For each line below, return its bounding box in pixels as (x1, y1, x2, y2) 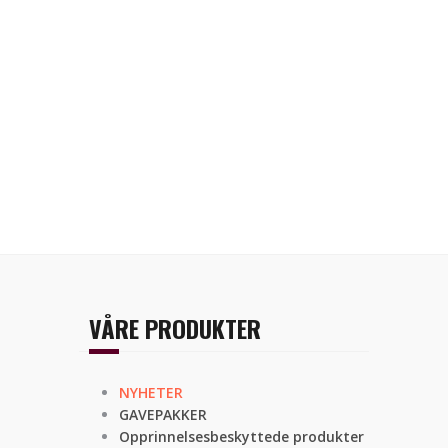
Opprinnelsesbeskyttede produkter (119, 427, 364, 446)
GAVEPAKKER (119, 405, 207, 424)
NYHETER (119, 383, 183, 402)
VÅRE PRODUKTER (89, 310, 261, 346)
